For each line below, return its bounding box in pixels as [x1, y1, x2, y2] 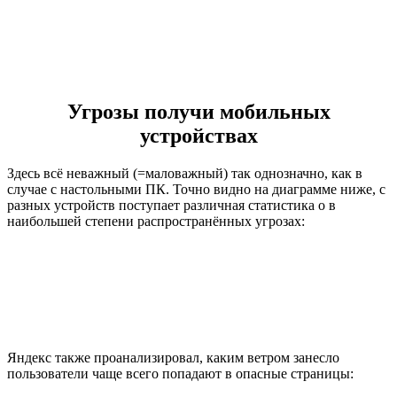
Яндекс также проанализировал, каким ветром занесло [7, 349, 339, 365]
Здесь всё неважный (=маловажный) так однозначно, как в [7, 165, 362, 181]
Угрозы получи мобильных [66, 99, 331, 123]
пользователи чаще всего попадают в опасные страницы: [7, 365, 354, 381]
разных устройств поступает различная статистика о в [7, 197, 336, 213]
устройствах [139, 123, 258, 147]
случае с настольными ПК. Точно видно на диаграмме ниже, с [7, 181, 385, 197]
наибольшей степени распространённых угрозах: [7, 213, 305, 229]
